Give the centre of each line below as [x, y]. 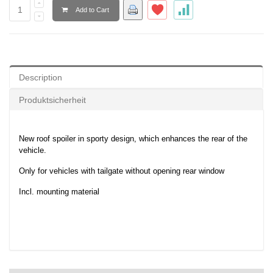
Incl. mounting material [59, 192]
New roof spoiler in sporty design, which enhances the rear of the [133, 139]
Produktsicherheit [52, 100]
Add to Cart [92, 10]
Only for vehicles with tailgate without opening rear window [122, 171]
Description [41, 78]
